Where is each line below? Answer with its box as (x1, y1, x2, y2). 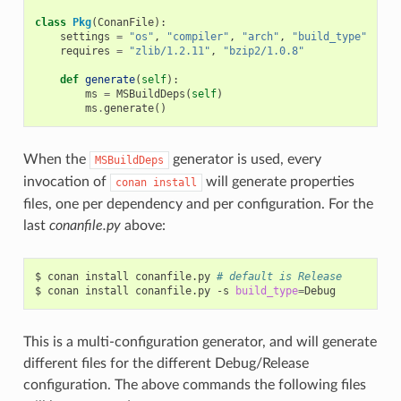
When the (22, 152, 90, 167)
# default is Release (216, 270, 342, 284)
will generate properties (201, 175, 354, 190)
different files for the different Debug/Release (22, 356, 309, 371)
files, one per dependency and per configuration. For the (22, 197, 373, 212)
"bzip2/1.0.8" (222, 45, 304, 58)
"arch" (241, 30, 279, 44)
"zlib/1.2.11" (128, 45, 210, 58)
